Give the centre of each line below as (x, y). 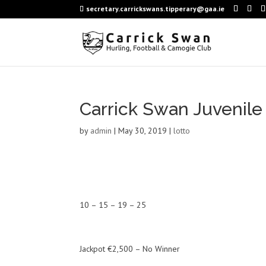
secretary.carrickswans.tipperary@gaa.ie (156, 9)
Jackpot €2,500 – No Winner (130, 249)
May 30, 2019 (143, 131)
